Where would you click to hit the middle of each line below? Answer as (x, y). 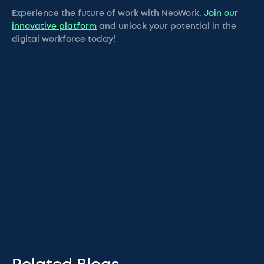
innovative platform (54, 27)
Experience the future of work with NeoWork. (108, 14)
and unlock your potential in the (166, 27)
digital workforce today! (64, 39)
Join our (221, 14)
